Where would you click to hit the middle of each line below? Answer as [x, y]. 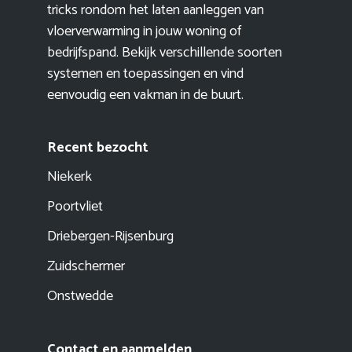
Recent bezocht [98, 148]
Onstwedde [80, 297]
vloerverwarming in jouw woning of [144, 32]
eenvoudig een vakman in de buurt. [145, 95]
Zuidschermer [86, 267]
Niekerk [70, 177]
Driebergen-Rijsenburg [110, 237]
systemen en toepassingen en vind [145, 74]
